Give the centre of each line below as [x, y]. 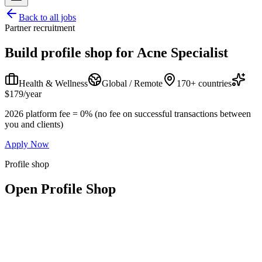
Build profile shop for [69, 52]
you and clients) [34, 124]
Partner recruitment [40, 28]
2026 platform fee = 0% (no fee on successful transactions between [128, 113]
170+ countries [204, 83]
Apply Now [27, 144]
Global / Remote [132, 83]
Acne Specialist [182, 52]
